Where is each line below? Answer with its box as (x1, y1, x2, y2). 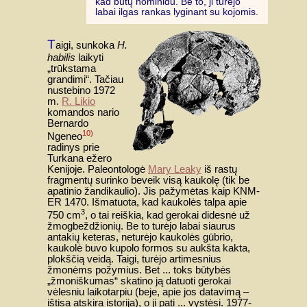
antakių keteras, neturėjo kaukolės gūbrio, (47, 231, 233, 243)
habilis (47, 51, 75, 63)
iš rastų (201, 163, 237, 175)
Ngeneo (47, 130, 82, 142)
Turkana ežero (47, 152, 112, 164)
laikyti (75, 51, 103, 63)
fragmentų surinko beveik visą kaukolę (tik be (47, 174, 249, 186)
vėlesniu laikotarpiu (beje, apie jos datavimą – (47, 286, 249, 297)
